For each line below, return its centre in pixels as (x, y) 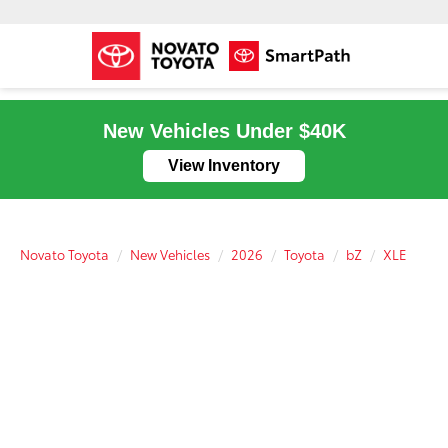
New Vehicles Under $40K (224, 131)
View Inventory (224, 165)
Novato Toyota (64, 254)
